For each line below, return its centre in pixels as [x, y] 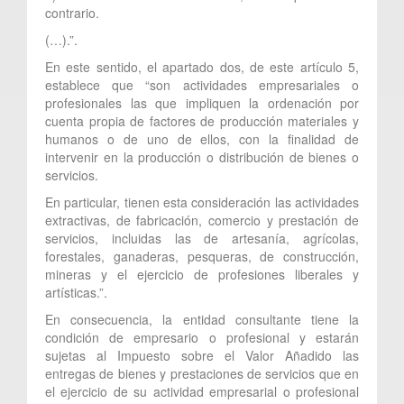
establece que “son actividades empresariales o [202, 84]
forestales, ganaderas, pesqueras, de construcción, [202, 256]
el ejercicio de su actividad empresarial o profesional [202, 391]
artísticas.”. [76, 292]
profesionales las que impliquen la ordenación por [202, 102]
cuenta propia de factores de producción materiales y [202, 120]
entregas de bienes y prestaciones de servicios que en [202, 373]
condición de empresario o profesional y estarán [202, 337]
